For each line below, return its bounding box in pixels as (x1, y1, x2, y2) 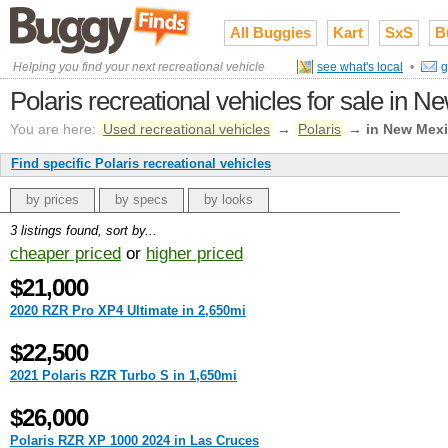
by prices (26, 192, 79, 207)
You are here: (10, 121, 96, 137)
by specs (115, 192, 168, 207)
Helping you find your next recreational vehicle (13, 59, 265, 74)
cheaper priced (10, 244, 121, 263)
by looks (204, 192, 253, 207)
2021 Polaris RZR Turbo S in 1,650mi (10, 368, 237, 383)
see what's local (317, 59, 403, 74)
